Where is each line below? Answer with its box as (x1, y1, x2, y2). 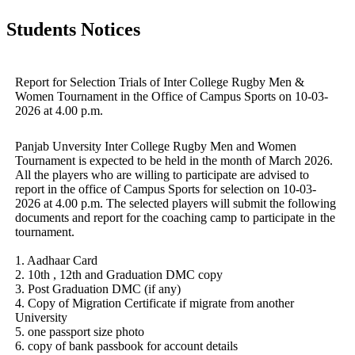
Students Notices (6, 18, 140, 40)
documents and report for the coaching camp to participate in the (14, 210, 335, 224)
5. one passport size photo (14, 324, 144, 338)
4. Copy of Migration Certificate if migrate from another (14, 296, 294, 310)
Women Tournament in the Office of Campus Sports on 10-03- (14, 89, 328, 103)
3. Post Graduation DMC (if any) (14, 281, 181, 296)
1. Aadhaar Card (14, 253, 97, 267)
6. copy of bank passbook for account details (14, 338, 238, 353)
